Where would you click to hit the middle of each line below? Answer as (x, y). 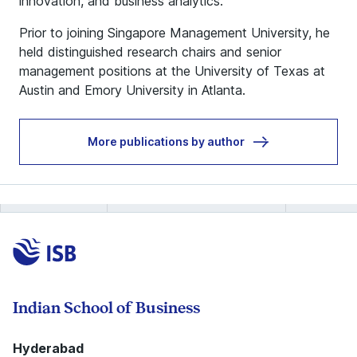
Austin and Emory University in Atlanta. (132, 90)
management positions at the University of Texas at (172, 71)
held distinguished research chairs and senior (150, 52)
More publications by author (166, 141)
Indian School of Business (106, 308)
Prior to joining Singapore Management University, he (175, 33)
